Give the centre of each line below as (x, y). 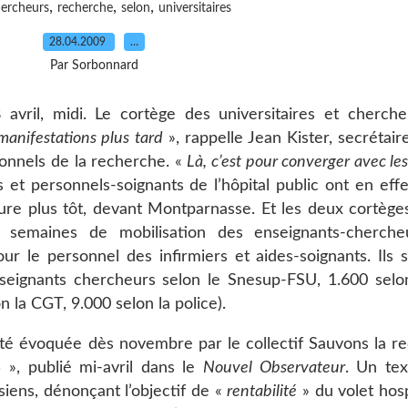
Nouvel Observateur (274, 367)
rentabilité (262, 391)
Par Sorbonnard (94, 65)
